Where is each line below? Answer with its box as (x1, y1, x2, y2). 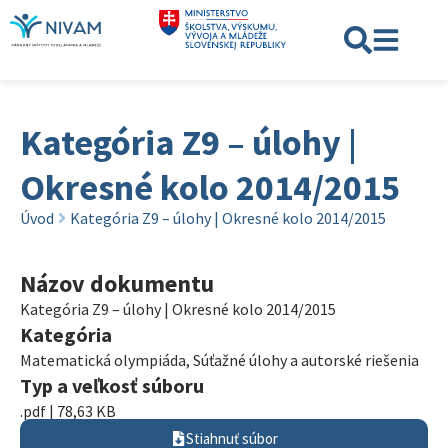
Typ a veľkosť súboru (20, 373, 204, 398)
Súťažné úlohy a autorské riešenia (193, 350, 419, 370)
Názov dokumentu (20, 268, 214, 299)
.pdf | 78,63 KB (20, 401, 116, 421)
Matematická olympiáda (20, 350, 186, 370)
